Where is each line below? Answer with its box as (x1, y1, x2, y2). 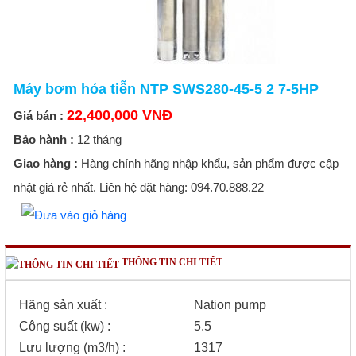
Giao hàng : (13, 157, 78, 171)
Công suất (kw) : (19, 319, 111, 334)
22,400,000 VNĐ (66, 107, 172, 124)
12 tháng (76, 133, 122, 147)
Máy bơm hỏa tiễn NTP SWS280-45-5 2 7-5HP (13, 81, 319, 98)
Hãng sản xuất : (19, 298, 108, 312)
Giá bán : (13, 109, 64, 123)
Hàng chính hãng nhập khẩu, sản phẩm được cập (77, 157, 339, 171)
